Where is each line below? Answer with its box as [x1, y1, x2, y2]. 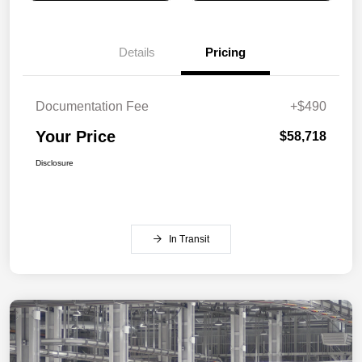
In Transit [169, 233, 209, 245]
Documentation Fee [36, 99, 149, 113]
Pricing [205, 44, 246, 59]
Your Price [36, 127, 116, 145]
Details [118, 44, 155, 59]
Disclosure [36, 158, 74, 167]
